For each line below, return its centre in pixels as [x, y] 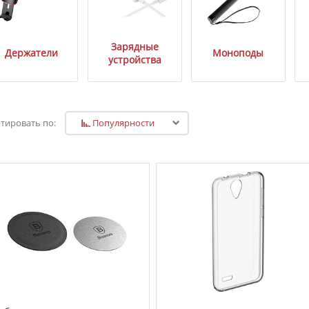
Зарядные [134, 46]
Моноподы [238, 53]
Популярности [123, 123]
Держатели [31, 53]
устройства [134, 59]
